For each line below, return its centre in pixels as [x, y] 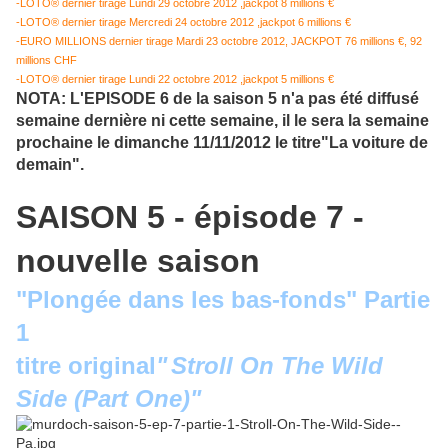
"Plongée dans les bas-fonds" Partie [223, 299]
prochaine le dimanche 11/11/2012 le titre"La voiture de [222, 142]
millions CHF [46, 59]
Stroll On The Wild [277, 365]
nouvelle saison [138, 260]
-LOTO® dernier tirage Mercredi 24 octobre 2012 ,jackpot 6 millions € [183, 21]
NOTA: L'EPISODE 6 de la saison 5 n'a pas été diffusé [217, 98]
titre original [86, 365]
